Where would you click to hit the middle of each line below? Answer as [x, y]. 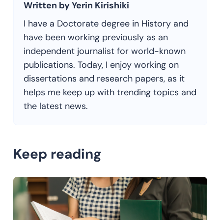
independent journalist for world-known [104, 51]
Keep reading [57, 154]
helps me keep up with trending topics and [110, 92]
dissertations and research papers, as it [104, 79]
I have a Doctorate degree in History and [106, 24]
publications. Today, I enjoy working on [101, 65]
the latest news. [55, 106]
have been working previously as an [96, 37]
